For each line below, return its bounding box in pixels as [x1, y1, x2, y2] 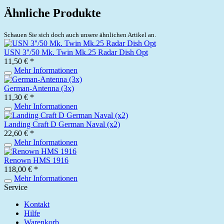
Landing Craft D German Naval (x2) [4, 119, 120, 128]
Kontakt [24, 199, 49, 208]
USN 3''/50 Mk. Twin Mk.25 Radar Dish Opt [4, 47, 148, 56]
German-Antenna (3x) [4, 83, 74, 92]
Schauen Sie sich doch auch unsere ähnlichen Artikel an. [4, 30, 156, 38]
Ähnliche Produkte [4, 6, 101, 19]
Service [4, 182, 27, 191]
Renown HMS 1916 [4, 155, 68, 164]
